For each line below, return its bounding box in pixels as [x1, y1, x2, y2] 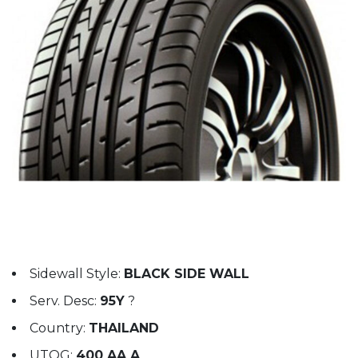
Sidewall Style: [30, 266, 124, 281]
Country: [30, 320, 89, 336]
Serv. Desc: [30, 293, 100, 308]
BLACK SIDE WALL [124, 266, 249, 281]
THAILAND [89, 320, 159, 336]
